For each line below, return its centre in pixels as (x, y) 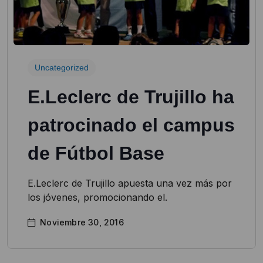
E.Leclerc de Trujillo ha (131, 97)
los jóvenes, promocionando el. (97, 198)
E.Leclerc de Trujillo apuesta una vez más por (130, 183)
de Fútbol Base (96, 154)
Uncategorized (62, 68)
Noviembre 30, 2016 (82, 222)
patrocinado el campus (131, 125)
